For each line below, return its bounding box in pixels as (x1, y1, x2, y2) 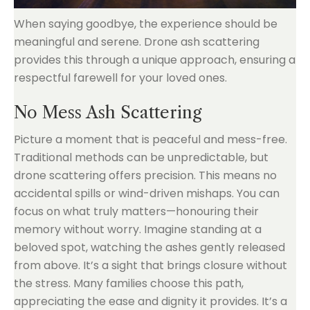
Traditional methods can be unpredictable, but (14, 149, 268, 165)
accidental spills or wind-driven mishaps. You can (14, 185, 280, 201)
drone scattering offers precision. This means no (14, 167, 277, 183)
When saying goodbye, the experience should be (14, 15, 277, 32)
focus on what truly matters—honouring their (14, 203, 259, 219)
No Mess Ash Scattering (14, 102, 201, 122)
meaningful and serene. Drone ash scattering (14, 33, 259, 50)
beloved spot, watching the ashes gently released (14, 239, 285, 255)
